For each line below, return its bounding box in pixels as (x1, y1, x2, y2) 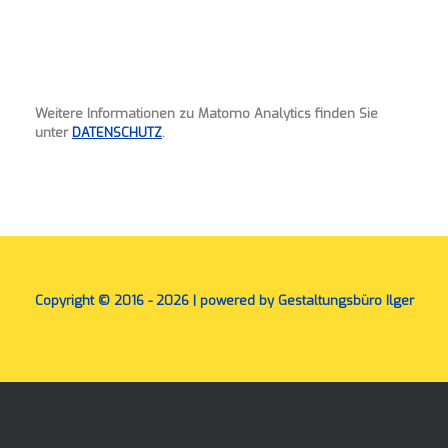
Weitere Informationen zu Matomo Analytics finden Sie (35, 105, 378, 123)
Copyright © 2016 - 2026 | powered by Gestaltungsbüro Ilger (34, 292, 414, 310)
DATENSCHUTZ (72, 124, 162, 142)
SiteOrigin (181, 335, 236, 352)
